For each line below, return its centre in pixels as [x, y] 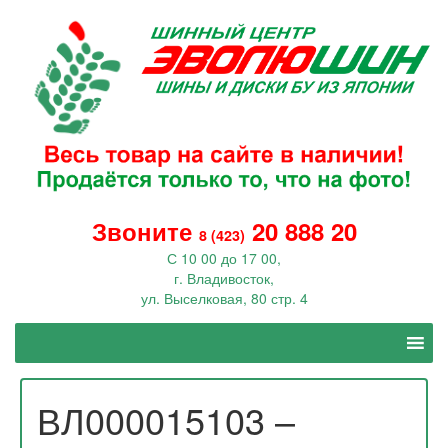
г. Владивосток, [224, 278]
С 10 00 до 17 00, [224, 258]
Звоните [141, 231]
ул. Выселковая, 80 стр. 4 [224, 298]
